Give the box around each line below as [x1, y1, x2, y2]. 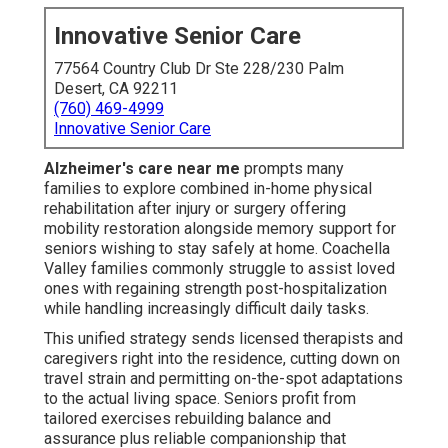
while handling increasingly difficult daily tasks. [44, 299, 369, 319]
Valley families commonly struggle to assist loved [44, 259, 395, 279]
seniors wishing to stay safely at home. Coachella [44, 239, 390, 259]
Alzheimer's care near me [44, 159, 240, 179]
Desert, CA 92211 [54, 79, 178, 99]
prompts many [240, 159, 344, 179]
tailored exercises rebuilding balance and [44, 409, 331, 429]
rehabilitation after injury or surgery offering [44, 199, 346, 219]
